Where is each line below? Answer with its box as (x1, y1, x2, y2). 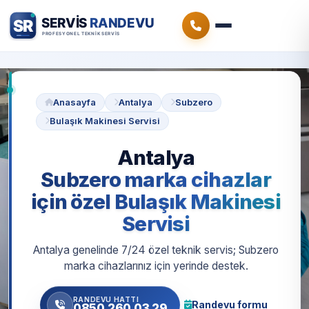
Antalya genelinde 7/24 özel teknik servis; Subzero (33, 243, 279, 257)
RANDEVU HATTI (72, 295, 139, 303)
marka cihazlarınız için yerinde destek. (63, 259, 248, 273)
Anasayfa (53, 97, 96, 108)
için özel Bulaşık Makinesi (31, 189, 281, 214)
